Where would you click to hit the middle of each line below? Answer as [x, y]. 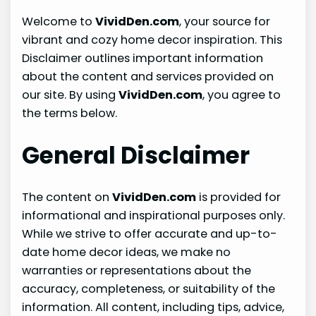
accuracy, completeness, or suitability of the [149, 288]
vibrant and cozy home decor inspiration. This [152, 39]
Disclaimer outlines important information [143, 58]
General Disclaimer [136, 155]
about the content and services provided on [148, 76]
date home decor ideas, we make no [127, 252]
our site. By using [71, 95]
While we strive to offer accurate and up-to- [150, 233]
